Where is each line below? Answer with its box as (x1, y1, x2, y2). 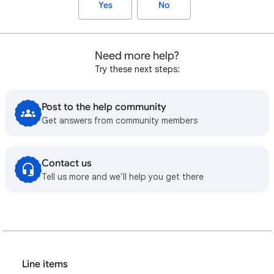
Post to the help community (42, 101, 166, 113)
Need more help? (95, 49, 179, 62)
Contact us (42, 157, 92, 169)
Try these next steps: (94, 64, 180, 75)
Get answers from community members (42, 115, 198, 126)
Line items (22, 258, 68, 270)
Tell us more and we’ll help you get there (42, 171, 204, 182)
